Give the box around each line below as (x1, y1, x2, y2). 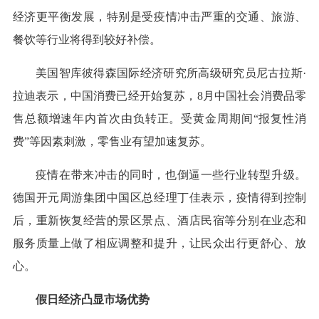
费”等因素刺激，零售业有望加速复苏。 (12, 135, 211, 148)
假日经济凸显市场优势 (35, 293, 150, 306)
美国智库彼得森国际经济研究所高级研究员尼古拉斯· (35, 67, 307, 80)
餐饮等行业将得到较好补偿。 (12, 33, 161, 46)
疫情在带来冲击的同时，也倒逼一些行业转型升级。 (35, 169, 307, 182)
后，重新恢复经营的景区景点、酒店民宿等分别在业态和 (12, 214, 307, 227)
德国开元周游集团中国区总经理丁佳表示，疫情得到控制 (12, 192, 307, 204)
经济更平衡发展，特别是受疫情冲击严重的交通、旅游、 (12, 11, 307, 23)
